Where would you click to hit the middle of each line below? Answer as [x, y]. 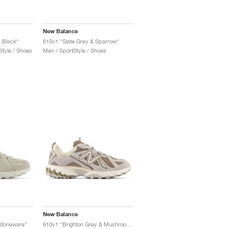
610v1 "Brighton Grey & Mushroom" [129, 224]
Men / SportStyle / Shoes [75, 51]
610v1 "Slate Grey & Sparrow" [81, 41]
